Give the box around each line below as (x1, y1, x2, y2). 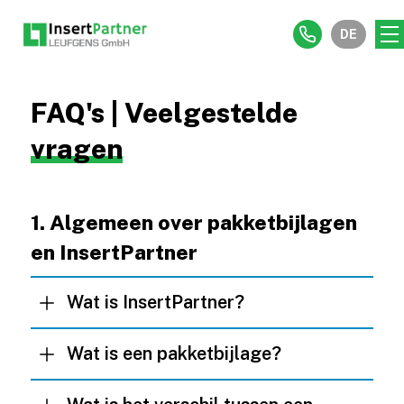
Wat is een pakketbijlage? (66, 343, 281, 364)
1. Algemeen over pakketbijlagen (30, 210, 357, 234)
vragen (30, 133, 123, 165)
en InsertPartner (30, 240, 197, 264)
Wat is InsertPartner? (66, 291, 244, 313)
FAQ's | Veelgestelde (30, 96, 298, 129)
